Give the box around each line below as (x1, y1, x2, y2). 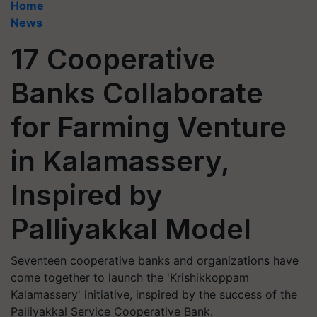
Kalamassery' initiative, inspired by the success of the (11, 287, 297, 301)
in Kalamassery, (11, 144, 229, 178)
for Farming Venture (11, 110, 287, 144)
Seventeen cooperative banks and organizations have (11, 253, 299, 267)
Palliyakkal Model (11, 212, 251, 246)
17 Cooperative (11, 42, 215, 76)
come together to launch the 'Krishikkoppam (11, 270, 249, 284)
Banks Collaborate (11, 76, 263, 110)
